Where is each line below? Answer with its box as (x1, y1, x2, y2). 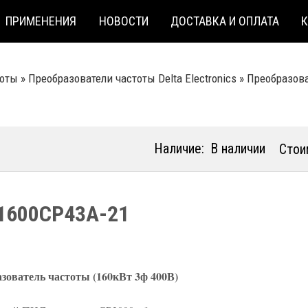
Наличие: (154, 140, 204, 157)
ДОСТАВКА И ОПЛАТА (170, 13, 280, 28)
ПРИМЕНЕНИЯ (5, 13, 77, 28)
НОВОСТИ (98, 13, 148, 28)
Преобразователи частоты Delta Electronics (28, 71, 236, 85)
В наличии (210, 140, 265, 157)
